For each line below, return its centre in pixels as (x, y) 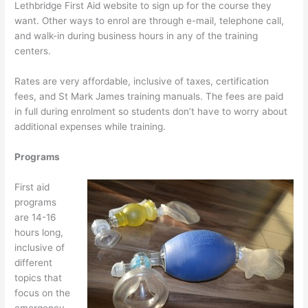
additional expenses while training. (90, 126)
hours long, (39, 232)
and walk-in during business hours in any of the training (136, 36)
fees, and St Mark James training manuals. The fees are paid (149, 96)
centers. (33, 51)
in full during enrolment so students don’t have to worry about (151, 111)
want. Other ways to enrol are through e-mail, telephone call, (150, 21)
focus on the (43, 293)
